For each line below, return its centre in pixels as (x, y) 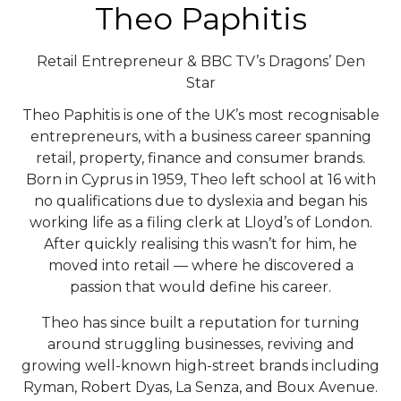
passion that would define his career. (200, 287)
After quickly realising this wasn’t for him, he (200, 244)
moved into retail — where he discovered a (200, 266)
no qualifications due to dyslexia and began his (200, 201)
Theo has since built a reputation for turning (200, 323)
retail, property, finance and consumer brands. (200, 158)
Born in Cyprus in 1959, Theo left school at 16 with (200, 180)
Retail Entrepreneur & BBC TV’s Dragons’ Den (200, 62)
